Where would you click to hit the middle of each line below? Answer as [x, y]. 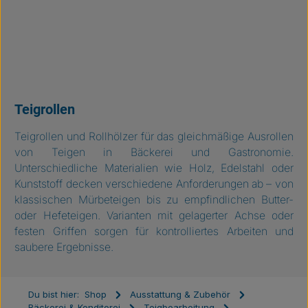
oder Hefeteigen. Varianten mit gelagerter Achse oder [154, 216]
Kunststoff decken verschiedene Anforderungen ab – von [154, 184]
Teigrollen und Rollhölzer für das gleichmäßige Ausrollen [154, 136]
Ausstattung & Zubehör [180, 294]
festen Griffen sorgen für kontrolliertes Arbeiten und [154, 231]
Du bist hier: [54, 294]
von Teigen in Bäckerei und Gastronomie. [154, 152]
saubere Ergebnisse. [64, 247]
